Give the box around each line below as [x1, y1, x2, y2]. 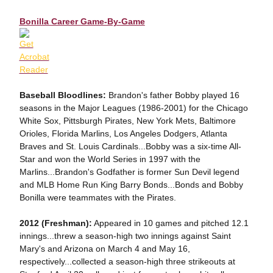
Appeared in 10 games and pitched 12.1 [91, 218, 249, 228]
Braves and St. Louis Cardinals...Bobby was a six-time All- [19, 141, 241, 151]
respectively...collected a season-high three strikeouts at [19, 257, 235, 266]
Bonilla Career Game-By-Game [19, 16, 145, 26]
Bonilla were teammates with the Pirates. [19, 193, 176, 202]
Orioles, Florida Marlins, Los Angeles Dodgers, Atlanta [19, 129, 227, 138]
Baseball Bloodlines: [19, 90, 108, 100]
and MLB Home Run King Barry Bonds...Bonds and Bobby [19, 180, 243, 190]
